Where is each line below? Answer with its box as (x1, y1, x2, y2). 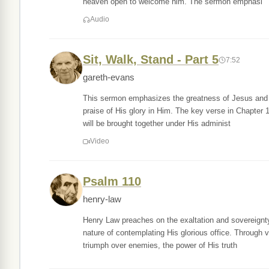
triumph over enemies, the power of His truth (83, 241, 237, 250)
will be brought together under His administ (83, 119, 231, 128)
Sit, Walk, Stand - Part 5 (83, 53, 219, 66)
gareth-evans (83, 73, 134, 82)
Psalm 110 (83, 175, 141, 188)
